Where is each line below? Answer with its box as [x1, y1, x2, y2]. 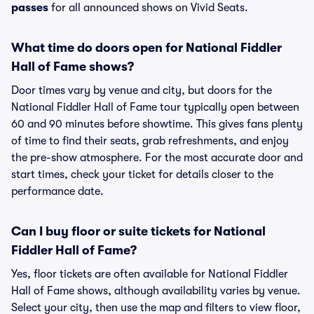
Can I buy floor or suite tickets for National [11, 224, 266, 238]
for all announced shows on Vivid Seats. [48, 1, 248, 14]
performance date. [11, 185, 104, 198]
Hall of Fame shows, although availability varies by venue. [11, 285, 301, 297]
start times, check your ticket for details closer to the [11, 168, 273, 181]
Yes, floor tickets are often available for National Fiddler [11, 268, 288, 280]
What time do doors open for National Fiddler [11, 41, 282, 55]
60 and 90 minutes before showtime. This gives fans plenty [11, 118, 303, 130]
